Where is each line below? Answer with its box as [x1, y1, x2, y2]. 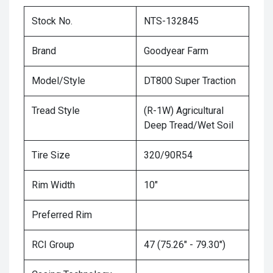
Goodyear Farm [144, 45, 208, 57]
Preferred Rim [32, 209, 92, 221]
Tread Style [32, 105, 80, 116]
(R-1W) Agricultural [144, 105, 224, 116]
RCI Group [32, 239, 74, 250]
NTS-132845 [144, 15, 199, 27]
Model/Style [32, 75, 85, 87]
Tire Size [32, 149, 70, 161]
